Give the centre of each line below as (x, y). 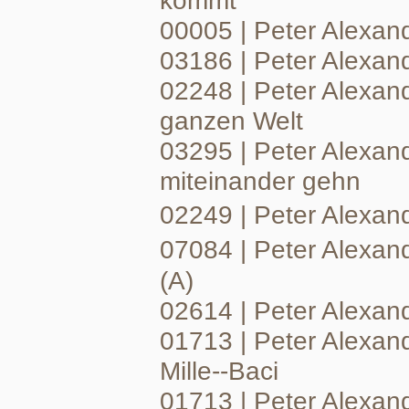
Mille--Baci (219, 371)
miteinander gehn (260, 181)
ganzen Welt (231, 121)
